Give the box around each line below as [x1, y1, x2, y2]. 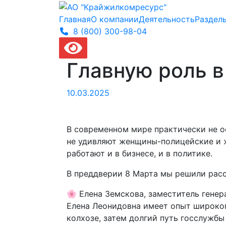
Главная [59, 14, 91, 24]
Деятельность [139, 14, 195, 24]
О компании [91, 14, 139, 24]
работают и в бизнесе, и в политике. [67, 148, 212, 158]
